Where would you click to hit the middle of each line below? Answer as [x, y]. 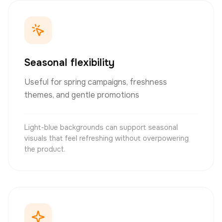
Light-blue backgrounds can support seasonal [101, 127]
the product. [45, 149]
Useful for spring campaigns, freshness [96, 82]
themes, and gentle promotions [82, 95]
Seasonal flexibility [69, 63]
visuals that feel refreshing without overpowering [107, 138]
